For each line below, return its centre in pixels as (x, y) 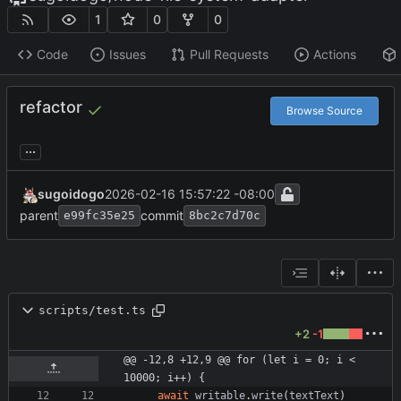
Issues (127, 55)
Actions (334, 55)
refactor (51, 107)
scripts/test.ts (92, 311)
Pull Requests (229, 55)
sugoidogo (71, 193)
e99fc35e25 (99, 215)
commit (162, 215)
